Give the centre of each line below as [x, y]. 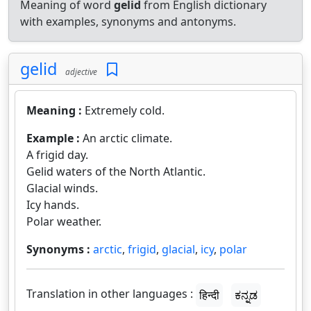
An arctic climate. [127, 138]
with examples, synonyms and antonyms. [128, 22]
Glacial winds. [62, 188]
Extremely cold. [125, 110]
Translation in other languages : [110, 294]
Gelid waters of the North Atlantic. [116, 171]
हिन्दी [209, 295]
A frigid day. [57, 155]
